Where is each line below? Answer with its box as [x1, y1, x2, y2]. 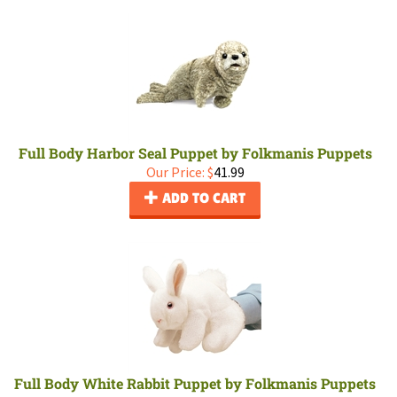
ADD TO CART [159, 190, 246, 206]
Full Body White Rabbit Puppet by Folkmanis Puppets [14, 374, 376, 393]
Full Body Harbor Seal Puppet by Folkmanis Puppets [18, 144, 372, 162]
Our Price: [145, 163, 205, 181]
